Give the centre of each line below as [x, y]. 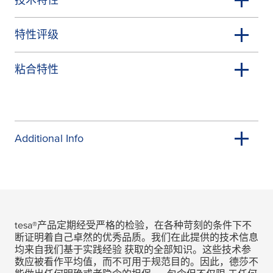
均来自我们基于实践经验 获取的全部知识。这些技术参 [133, 249]
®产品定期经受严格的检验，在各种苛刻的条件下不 [142, 225]
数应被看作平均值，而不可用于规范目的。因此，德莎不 [136, 261]
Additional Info [49, 138]
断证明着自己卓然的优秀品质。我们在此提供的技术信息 [136, 237]
